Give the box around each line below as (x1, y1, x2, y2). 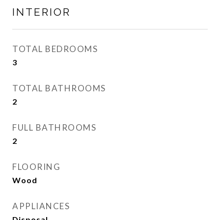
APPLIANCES (12, 201, 70, 211)
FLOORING (12, 162, 60, 172)
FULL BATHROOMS (12, 122, 96, 133)
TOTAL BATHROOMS (12, 83, 106, 93)
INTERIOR (12, 6, 71, 18)
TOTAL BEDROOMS (12, 44, 98, 54)
